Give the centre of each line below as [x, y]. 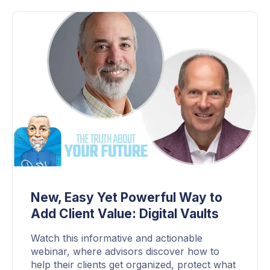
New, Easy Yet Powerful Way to [127, 197]
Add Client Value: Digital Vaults [125, 213]
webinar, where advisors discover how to [125, 251]
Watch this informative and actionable [117, 238]
